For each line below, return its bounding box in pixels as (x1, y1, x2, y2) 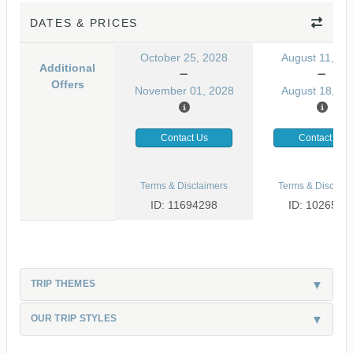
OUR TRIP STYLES (30, 312, 117, 324)
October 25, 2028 (140, 50, 228, 64)
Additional (39, 61, 95, 74)
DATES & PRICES (29, 16, 139, 29)
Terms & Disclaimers (140, 180, 228, 191)
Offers (50, 77, 84, 91)
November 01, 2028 (134, 84, 234, 97)
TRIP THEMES (30, 277, 96, 289)
